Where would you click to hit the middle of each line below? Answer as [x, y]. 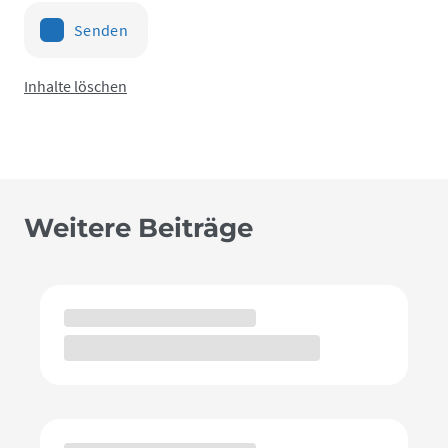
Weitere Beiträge [138, 227]
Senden [101, 29]
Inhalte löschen [75, 85]
